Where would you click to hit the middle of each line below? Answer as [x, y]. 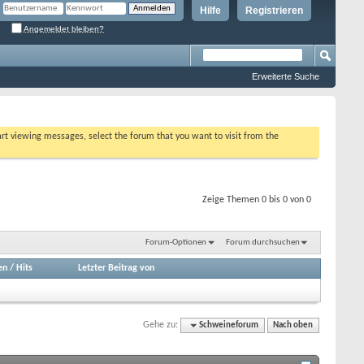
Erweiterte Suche [286, 76]
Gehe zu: [161, 325]
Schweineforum [229, 325]
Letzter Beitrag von [117, 268]
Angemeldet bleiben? [64, 28]
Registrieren [274, 11]
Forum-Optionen [175, 242]
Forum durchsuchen [263, 242]
